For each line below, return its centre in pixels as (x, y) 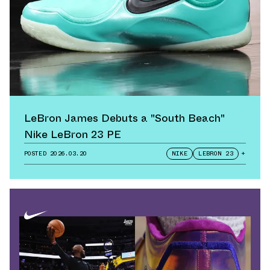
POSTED (37, 153)
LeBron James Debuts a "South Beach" (124, 118)
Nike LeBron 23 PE (73, 134)
